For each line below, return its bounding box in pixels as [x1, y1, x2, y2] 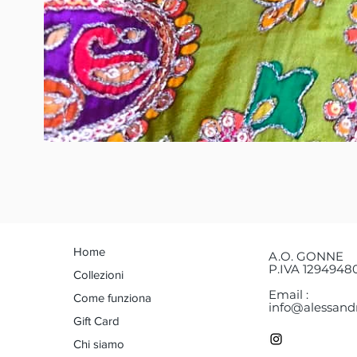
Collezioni [73, 268, 124, 282]
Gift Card [73, 314, 120, 328]
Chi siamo [73, 337, 124, 351]
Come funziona [73, 291, 151, 305]
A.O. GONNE [269, 249, 343, 265]
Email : [269, 287, 308, 303]
